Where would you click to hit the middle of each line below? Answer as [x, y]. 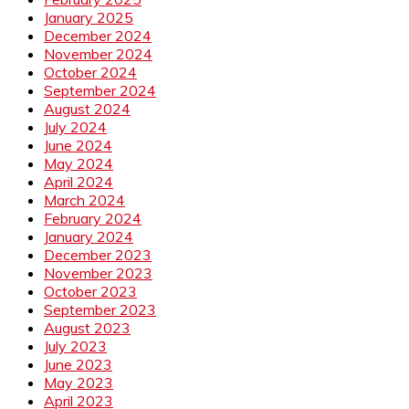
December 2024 [98, 35]
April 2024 [79, 181]
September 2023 [100, 309]
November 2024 [98, 53]
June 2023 [78, 364]
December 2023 [98, 254]
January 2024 [89, 236]
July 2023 [75, 346]
